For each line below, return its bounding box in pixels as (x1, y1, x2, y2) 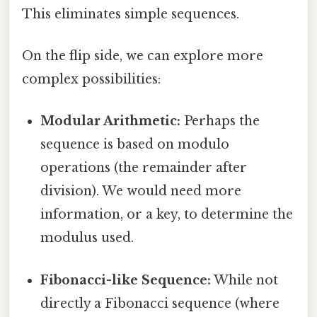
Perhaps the (180, 113, 260, 129)
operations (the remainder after (40, 160, 248, 176)
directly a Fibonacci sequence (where (40, 295, 280, 311)
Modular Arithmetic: (40, 113, 181, 129)
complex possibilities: (22, 71, 161, 88)
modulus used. (40, 230, 134, 246)
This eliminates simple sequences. (22, 6, 239, 22)
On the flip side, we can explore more (22, 48, 263, 64)
